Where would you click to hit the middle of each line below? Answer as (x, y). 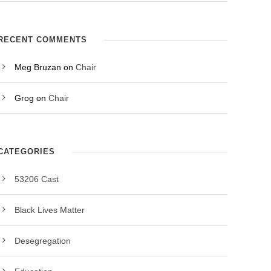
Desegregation (43, 241)
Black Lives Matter (50, 210)
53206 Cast (37, 179)
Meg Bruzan (38, 67)
